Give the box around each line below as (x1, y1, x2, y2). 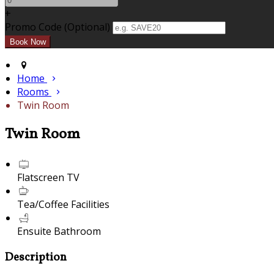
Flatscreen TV (17, 170, 80, 184)
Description (5, 249, 67, 265)
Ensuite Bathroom (17, 224, 101, 238)
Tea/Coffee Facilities (17, 197, 109, 211)
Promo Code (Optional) (5, 20, 110, 34)
